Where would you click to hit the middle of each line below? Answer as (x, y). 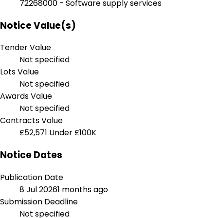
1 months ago (83, 189)
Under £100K (73, 133)
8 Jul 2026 (38, 189)
